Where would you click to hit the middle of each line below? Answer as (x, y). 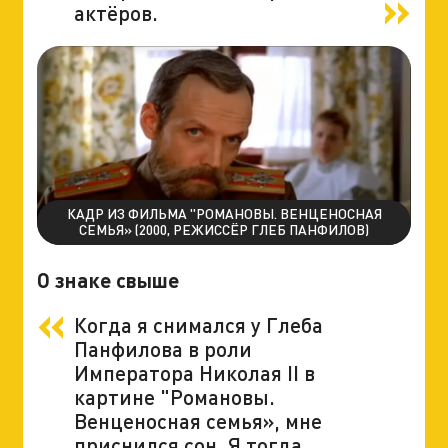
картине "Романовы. (174, 396)
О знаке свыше (107, 280)
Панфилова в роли (162, 348)
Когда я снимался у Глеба (198, 324)
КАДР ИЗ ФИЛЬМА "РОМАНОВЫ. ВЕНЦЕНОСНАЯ (224, 214)
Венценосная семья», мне (197, 420)
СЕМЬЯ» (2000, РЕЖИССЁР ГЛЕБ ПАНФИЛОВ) (224, 230)
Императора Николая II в (194, 372)
